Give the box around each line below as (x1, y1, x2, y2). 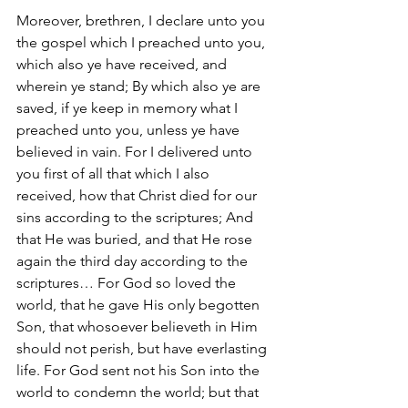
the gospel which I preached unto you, (16, 34, 269, 51)
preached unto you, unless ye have (16, 121, 243, 138)
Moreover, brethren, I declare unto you (16, 12, 269, 29)
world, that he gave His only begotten (16, 296, 263, 313)
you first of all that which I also (16, 165, 213, 182)
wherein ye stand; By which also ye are (16, 77, 264, 95)
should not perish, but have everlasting (16, 340, 270, 357)
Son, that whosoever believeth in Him (16, 318, 261, 335)
